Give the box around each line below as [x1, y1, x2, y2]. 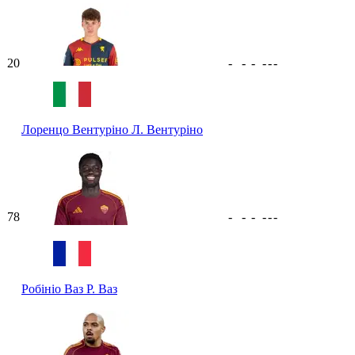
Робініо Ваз [21, 281, 86, 296]
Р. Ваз [86, 281, 117, 296]
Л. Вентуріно [132, 122, 203, 136]
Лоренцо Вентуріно [21, 122, 132, 136]
